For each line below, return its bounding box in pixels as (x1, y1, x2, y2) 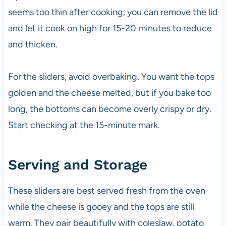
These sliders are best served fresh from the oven (8, 185, 205, 197)
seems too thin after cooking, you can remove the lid (8, 7, 218, 18)
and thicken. (8, 39, 58, 50)
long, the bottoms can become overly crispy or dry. (8, 103, 211, 115)
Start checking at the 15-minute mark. (8, 120, 160, 131)
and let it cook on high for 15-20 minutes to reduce (8, 23, 212, 34)
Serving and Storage (8, 156, 147, 174)
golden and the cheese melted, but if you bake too (8, 87, 211, 99)
